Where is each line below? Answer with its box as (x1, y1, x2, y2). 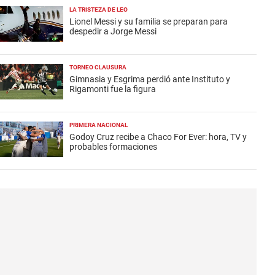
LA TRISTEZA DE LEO (69, 6, 128, 13)
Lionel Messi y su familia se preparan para (69, 17, 228, 26)
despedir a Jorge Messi (69, 26, 157, 36)
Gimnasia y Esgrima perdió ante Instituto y (69, 74, 230, 84)
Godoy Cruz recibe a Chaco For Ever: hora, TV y (69, 132, 247, 142)
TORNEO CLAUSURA (69, 64, 126, 71)
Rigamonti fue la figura (69, 84, 156, 94)
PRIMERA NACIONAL (69, 122, 128, 128)
